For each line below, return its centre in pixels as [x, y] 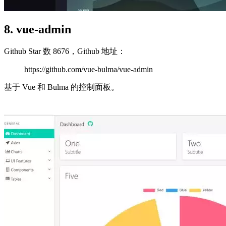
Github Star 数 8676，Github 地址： [65, 51]
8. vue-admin [38, 30]
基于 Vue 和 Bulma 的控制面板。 [62, 87]
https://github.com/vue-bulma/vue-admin [89, 70]
